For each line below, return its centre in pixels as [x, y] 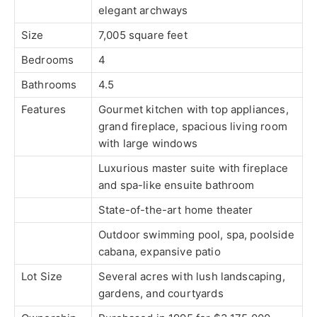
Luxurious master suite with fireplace [193, 168]
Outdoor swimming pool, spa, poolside [196, 235]
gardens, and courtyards [161, 294]
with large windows [148, 144]
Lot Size [42, 277]
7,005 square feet [143, 35]
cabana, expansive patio [160, 252]
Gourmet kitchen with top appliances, [194, 110]
